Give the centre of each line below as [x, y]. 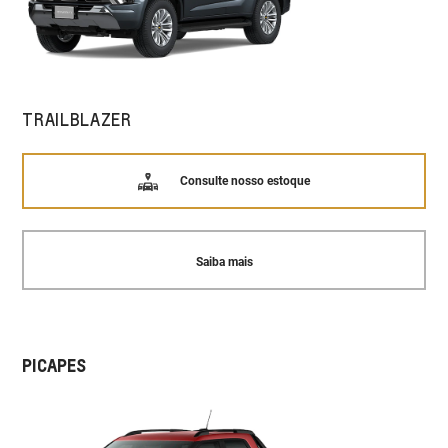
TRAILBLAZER [77, 118]
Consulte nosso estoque [244, 181]
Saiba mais [224, 262]
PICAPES [54, 365]
